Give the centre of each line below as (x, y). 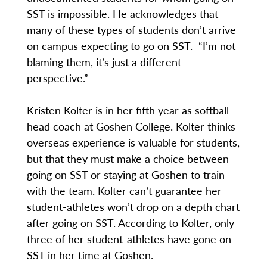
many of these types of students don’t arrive (131, 30)
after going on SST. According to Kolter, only (130, 223)
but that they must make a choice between (128, 159)
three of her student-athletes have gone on (129, 239)
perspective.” (57, 78)
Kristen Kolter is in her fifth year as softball (128, 110)
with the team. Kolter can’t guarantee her (124, 191)
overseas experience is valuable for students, (133, 142)
